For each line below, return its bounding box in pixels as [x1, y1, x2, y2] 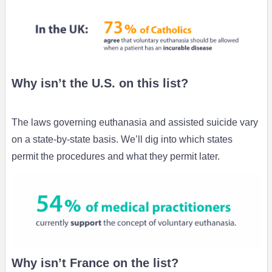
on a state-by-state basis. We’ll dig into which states [11, 134, 233, 144]
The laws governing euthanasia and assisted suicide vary [11, 117, 258, 127]
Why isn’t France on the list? [11, 256, 178, 270]
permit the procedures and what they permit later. [11, 151, 220, 161]
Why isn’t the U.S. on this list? [11, 76, 188, 90]
